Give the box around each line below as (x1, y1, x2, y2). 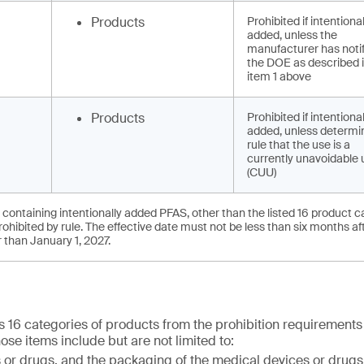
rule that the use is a (247, 137, 350, 152)
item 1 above (247, 69, 311, 84)
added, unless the (247, 28, 337, 42)
